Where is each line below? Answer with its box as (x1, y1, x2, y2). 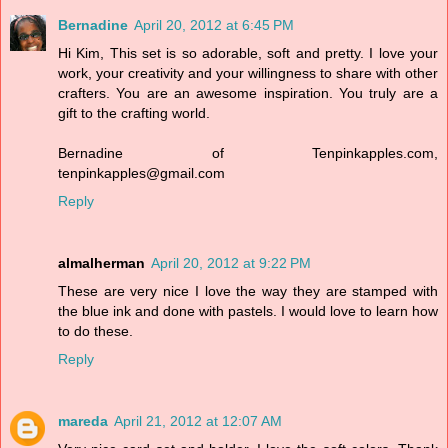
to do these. (58, 323, 133, 340)
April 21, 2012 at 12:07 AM (114, 413, 282, 430)
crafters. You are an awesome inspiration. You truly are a (58, 85, 438, 102)
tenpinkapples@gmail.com (58, 165, 225, 182)
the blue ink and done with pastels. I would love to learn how (58, 303, 438, 320)
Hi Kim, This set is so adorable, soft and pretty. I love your (58, 45, 438, 62)
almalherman (58, 255, 145, 272)
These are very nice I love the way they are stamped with (58, 283, 438, 300)
